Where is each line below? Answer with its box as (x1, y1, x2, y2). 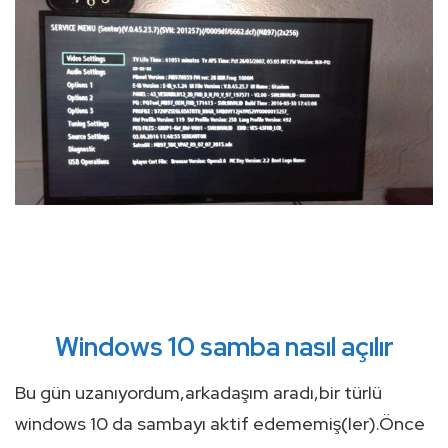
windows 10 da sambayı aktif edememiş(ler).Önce (15, 411, 425, 435)
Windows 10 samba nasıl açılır (54, 329, 394, 364)
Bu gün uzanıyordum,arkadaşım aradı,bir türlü (15, 380, 382, 404)
